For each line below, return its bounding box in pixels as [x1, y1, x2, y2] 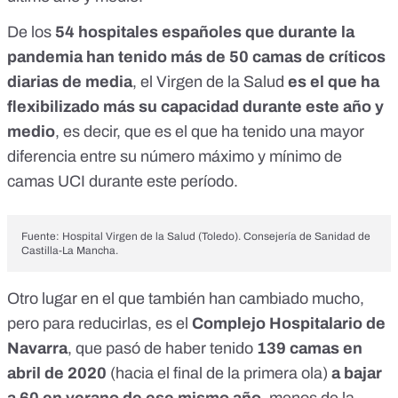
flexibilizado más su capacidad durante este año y [7, 98, 384, 116]
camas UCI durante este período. [7, 172, 242, 191]
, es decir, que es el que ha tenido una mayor [55, 123, 364, 141]
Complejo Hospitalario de [192, 314, 386, 333]
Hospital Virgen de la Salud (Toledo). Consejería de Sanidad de [62, 230, 370, 243]
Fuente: [21, 230, 62, 243]
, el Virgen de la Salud [132, 73, 288, 92]
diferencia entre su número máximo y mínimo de [7, 147, 342, 166]
